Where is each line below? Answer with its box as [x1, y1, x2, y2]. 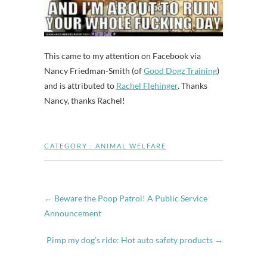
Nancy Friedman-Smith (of [44, 65, 144, 76]
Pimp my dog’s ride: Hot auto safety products [46, 234, 215, 245]
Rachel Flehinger [116, 80, 178, 91]
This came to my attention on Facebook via [44, 50, 201, 61]
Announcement [44, 207, 101, 218]
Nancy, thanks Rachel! [44, 95, 125, 105]
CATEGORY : [44, 141, 95, 150]
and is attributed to [44, 80, 116, 91]
